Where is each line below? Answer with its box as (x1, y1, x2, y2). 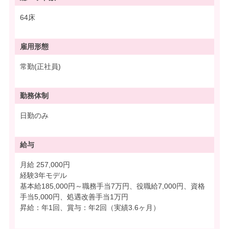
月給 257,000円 (36, 160, 72, 169)
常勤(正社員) (20, 62, 61, 71)
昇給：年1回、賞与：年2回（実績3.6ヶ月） (20, 203, 160, 212)
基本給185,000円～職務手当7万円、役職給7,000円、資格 (20, 181, 205, 190)
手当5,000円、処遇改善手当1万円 (20, 192, 128, 201)
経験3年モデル (20, 171, 67, 179)
